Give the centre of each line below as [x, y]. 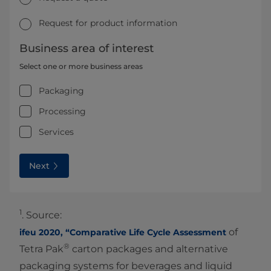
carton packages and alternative [149, 249]
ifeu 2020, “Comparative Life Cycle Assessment [123, 232]
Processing [62, 111]
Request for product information [108, 23]
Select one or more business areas [81, 66]
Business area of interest [87, 48]
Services [56, 132]
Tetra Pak [41, 249]
